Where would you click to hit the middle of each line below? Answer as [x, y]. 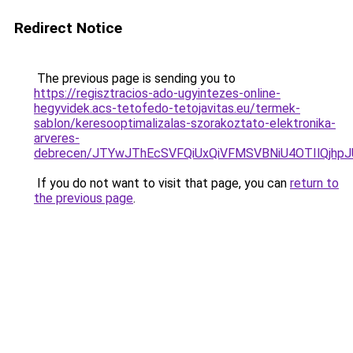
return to [314, 183]
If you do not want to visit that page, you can [162, 183]
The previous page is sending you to [135, 78]
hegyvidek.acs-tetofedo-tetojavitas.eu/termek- [167, 108]
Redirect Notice [68, 28]
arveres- [57, 138]
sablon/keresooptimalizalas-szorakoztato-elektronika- [185, 123]
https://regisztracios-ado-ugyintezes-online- [157, 93]
